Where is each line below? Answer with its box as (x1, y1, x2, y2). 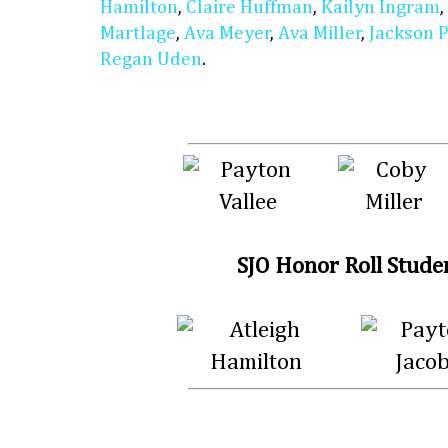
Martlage (100, 24, 176, 44)
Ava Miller (278, 24, 362, 44)
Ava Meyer (184, 24, 271, 44)
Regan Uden (100, 50, 202, 70)
